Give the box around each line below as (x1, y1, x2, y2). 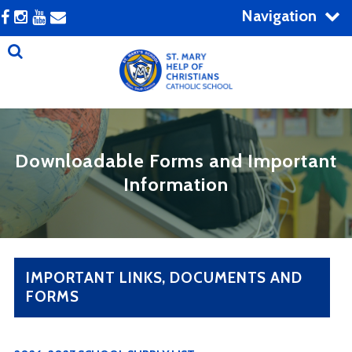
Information (123, 173, 229, 196)
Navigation (241, 6, 317, 25)
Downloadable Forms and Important (15, 149, 337, 173)
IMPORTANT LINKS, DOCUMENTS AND (25, 269, 302, 288)
